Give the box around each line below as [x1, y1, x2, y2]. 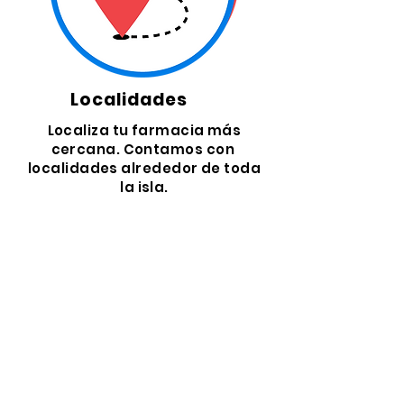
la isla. [120, 178, 169, 197]
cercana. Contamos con [50, 140, 238, 159]
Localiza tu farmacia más [47, 121, 242, 140]
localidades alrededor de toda [27, 159, 262, 178]
